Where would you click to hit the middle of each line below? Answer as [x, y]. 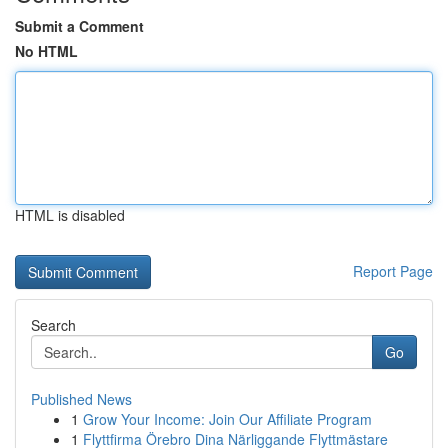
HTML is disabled [70, 215]
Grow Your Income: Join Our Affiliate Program [227, 419]
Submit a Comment [79, 26]
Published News [81, 399]
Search [53, 325]
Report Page [393, 271]
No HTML [46, 51]
